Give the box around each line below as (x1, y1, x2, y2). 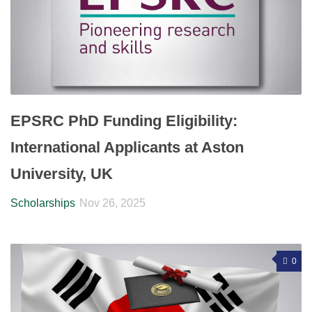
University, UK (10, 165, 113, 183)
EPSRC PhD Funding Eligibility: (10, 112, 237, 130)
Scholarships (10, 197, 75, 210)
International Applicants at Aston (10, 139, 244, 157)
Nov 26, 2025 (79, 197, 146, 210)
